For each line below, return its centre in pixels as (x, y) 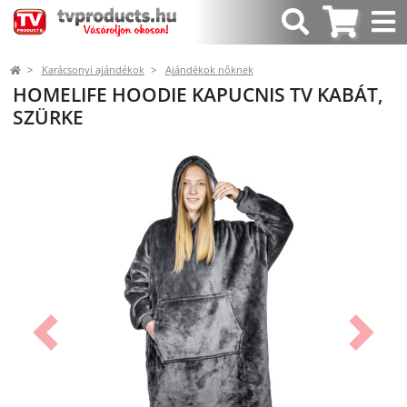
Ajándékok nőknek (209, 69)
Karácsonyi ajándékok (93, 69)
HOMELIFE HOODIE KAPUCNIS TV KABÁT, (198, 94)
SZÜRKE (48, 117)
